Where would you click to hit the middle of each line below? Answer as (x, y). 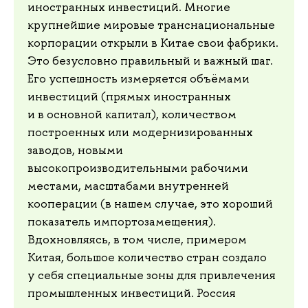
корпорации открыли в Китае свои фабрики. (153, 43)
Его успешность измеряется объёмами (139, 79)
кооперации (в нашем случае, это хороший (150, 204)
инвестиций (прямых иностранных (129, 97)
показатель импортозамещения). (122, 222)
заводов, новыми (75, 150)
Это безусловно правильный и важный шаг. (150, 61)
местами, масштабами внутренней (128, 186)
